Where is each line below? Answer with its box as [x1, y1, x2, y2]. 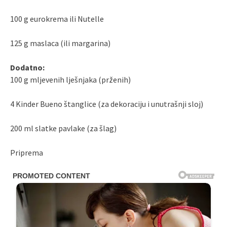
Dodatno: [10, 62, 45, 73]
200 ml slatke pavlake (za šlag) [10, 123, 117, 134]
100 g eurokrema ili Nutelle [10, 14, 104, 24]
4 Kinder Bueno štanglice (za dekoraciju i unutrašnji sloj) [10, 99, 203, 109]
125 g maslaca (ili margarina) [10, 38, 110, 49]
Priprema [10, 147, 43, 158]
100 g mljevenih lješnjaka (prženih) [10, 74, 131, 85]
